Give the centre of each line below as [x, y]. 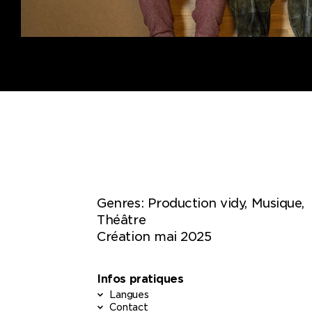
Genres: [120, 203]
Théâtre [122, 220]
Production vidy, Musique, [226, 203]
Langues [129, 294]
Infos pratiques [140, 279]
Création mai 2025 [154, 237]
